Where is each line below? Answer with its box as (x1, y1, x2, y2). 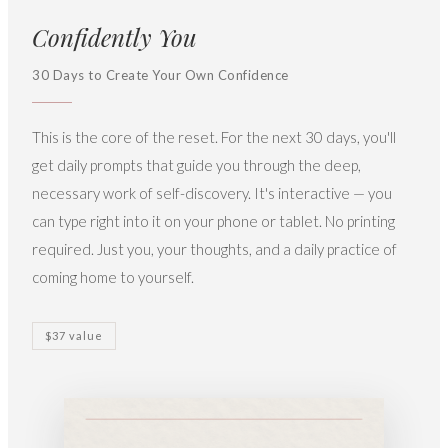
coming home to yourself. (32, 267, 194, 286)
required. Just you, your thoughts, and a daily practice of (32, 239, 397, 258)
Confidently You (32, 20, 197, 53)
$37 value (45, 328, 103, 342)
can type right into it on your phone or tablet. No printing (32, 211, 395, 230)
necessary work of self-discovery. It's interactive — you (32, 183, 392, 202)
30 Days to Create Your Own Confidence (32, 66, 289, 83)
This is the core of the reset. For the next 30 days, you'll (32, 127, 396, 146)
